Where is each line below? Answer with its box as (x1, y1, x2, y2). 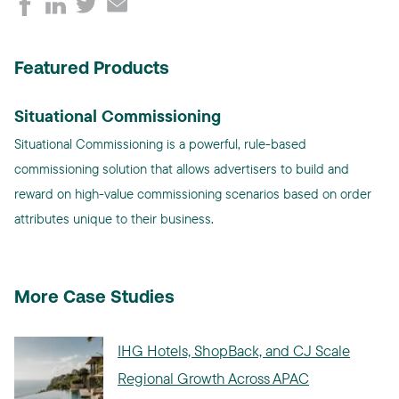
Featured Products (14, 61, 169, 78)
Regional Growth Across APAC (118, 369, 309, 387)
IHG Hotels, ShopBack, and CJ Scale (118, 341, 350, 360)
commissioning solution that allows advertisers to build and (14, 160, 349, 177)
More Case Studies (14, 289, 175, 307)
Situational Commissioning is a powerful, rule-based (14, 135, 306, 152)
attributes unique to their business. (14, 210, 214, 227)
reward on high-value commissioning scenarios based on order (14, 185, 371, 202)
